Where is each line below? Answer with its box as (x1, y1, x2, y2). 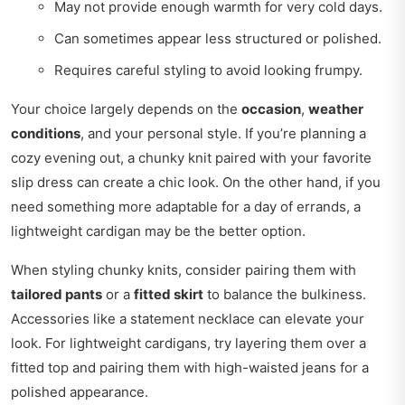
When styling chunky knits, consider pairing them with (11, 261, 356, 279)
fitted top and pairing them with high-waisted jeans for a (11, 359, 369, 377)
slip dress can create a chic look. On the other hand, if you (11, 174, 381, 192)
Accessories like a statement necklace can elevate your (11, 310, 364, 328)
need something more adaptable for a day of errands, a (11, 198, 361, 216)
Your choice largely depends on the (11, 100, 241, 118)
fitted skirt (134, 286, 203, 304)
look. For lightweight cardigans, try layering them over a (11, 334, 366, 353)
